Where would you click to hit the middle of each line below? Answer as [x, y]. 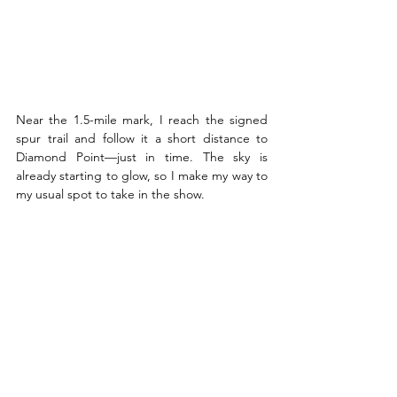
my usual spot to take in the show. [112, 195]
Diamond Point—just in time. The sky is [142, 157]
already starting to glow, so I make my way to [142, 176]
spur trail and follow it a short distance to [142, 139]
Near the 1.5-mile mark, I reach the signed [142, 120]
